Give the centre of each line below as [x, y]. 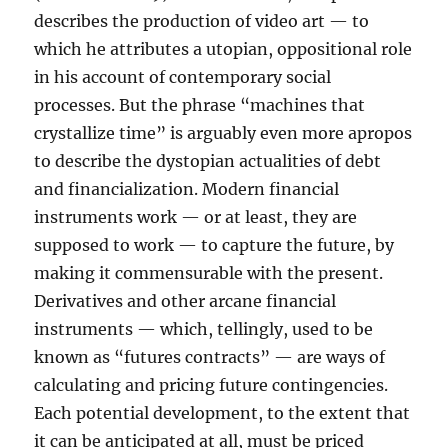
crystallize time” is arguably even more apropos [223, 133]
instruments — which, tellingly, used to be [204, 329]
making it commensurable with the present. [209, 273]
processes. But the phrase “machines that [200, 105]
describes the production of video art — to [202, 21]
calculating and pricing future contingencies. [211, 385]
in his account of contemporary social [183, 77]
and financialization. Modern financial [187, 189]
